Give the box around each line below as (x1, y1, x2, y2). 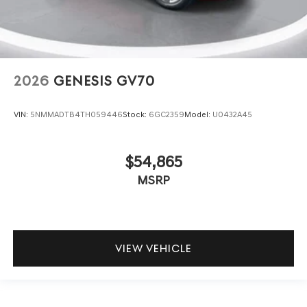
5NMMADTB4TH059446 (30, 110, 123, 120)
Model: (184, 110, 212, 120)
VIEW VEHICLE (115, 242, 192, 256)
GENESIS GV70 (53, 73, 155, 89)
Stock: (123, 110, 149, 120)
